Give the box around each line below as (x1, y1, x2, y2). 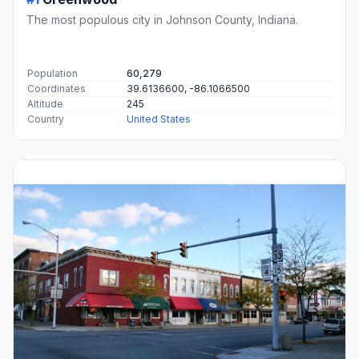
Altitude (27, 97, 63, 110)
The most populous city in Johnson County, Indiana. (26, 12, 298, 26)
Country (27, 112, 64, 125)
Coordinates (27, 82, 86, 95)
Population (27, 67, 78, 79)
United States (127, 112, 191, 125)
